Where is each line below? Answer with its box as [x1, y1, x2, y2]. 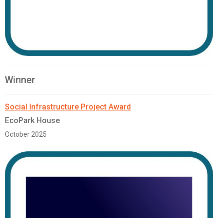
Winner [5, 74, 35, 86]
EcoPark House [5, 116, 60, 126]
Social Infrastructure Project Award [5, 102, 131, 112]
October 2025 [5, 130, 47, 139]
